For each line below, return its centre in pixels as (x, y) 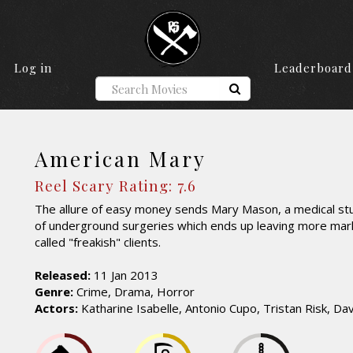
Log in (33, 68)
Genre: (54, 292)
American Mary (121, 159)
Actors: (56, 308)
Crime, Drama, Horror (134, 292)
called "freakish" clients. (98, 242)
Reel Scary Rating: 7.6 (115, 185)
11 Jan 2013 (124, 275)
